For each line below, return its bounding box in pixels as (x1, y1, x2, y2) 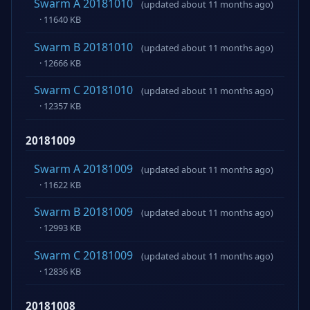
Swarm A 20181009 (34, 161, 133, 176)
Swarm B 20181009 (34, 204, 133, 220)
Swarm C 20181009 (34, 247, 133, 263)
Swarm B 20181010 (34, 39, 133, 55)
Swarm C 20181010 (34, 82, 133, 98)
